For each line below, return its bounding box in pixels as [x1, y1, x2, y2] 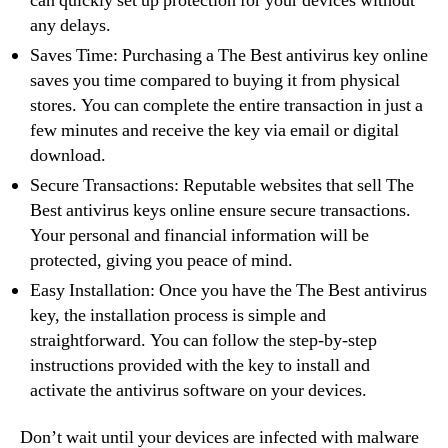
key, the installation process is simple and [30, 303, 326, 327]
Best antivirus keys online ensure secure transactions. [30, 198, 411, 222]
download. [30, 143, 106, 167]
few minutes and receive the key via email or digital [30, 118, 399, 142]
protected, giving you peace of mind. [30, 248, 293, 272]
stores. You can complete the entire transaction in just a [30, 93, 423, 117]
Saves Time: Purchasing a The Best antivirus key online [30, 43, 428, 67]
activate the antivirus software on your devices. [30, 378, 367, 402]
